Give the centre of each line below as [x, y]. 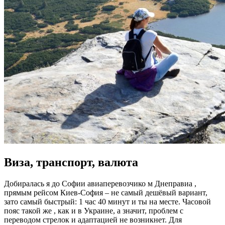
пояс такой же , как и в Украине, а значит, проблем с [94, 211]
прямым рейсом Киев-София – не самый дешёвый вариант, [106, 193]
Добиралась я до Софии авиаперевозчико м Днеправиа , [100, 184]
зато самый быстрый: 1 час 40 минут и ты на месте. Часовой [107, 202]
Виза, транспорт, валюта [71, 162]
